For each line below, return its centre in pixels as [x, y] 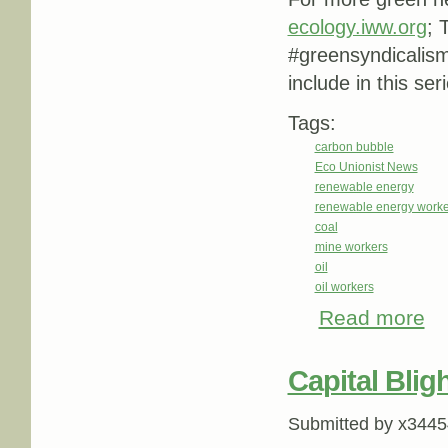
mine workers [351, 246]
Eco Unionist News [366, 166]
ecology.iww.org [357, 26]
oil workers [344, 286]
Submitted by [342, 423]
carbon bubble [354, 146]
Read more [371, 318]
